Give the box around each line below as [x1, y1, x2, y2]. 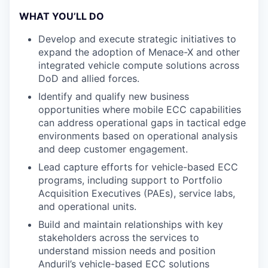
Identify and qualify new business [38, 90, 189, 102]
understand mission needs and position [38, 245, 215, 257]
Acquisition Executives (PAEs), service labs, [38, 187, 235, 199]
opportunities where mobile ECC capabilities [38, 103, 241, 115]
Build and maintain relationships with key [38, 218, 223, 230]
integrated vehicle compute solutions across [38, 59, 239, 71]
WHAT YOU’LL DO [19, 10, 104, 22]
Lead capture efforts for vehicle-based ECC [38, 161, 238, 173]
